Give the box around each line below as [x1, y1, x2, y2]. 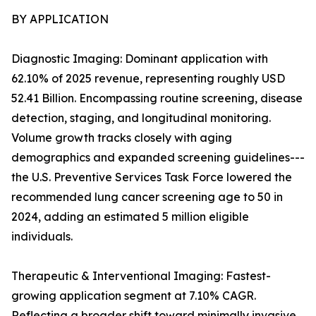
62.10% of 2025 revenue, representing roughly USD [11, 71, 285, 86]
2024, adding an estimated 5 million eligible [11, 209, 249, 224]
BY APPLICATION [11, 12, 109, 27]
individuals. [11, 229, 73, 244]
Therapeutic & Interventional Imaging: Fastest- [11, 269, 271, 284]
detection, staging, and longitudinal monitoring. [11, 111, 271, 126]
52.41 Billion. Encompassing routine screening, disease [11, 91, 303, 106]
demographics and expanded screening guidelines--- [11, 150, 305, 165]
